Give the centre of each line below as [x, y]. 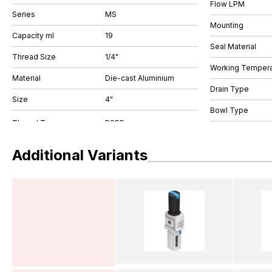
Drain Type [229, 89]
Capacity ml [33, 36]
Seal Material [233, 46]
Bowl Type [229, 110]
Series [24, 14]
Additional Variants [80, 155]
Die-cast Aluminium [140, 78]
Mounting [227, 25]
